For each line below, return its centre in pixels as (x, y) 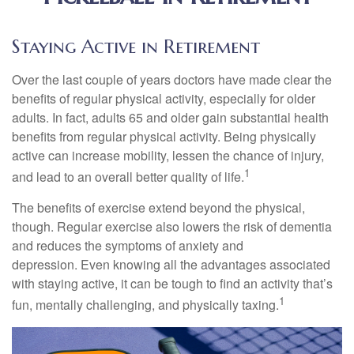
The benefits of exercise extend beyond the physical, (158, 208)
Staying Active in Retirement (136, 47)
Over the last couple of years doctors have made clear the (172, 79)
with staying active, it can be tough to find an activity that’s (172, 284)
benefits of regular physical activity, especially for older (164, 98)
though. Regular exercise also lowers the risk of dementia (172, 227)
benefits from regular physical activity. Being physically (164, 136)
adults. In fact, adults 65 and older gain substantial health (170, 117)
